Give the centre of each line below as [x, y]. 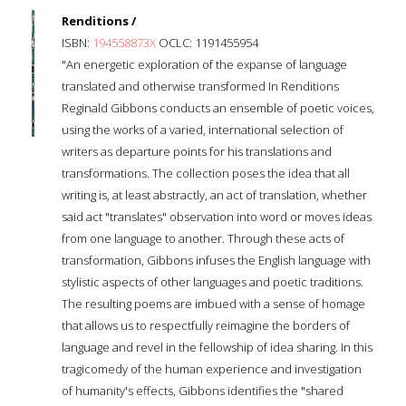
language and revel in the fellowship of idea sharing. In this [217, 347]
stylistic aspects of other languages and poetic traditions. [213, 281]
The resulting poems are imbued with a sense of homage [213, 303]
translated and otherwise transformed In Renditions [200, 86]
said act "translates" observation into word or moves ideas [217, 216]
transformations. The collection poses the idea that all [206, 173]
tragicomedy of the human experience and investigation [212, 368]
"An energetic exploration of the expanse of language [204, 64]
